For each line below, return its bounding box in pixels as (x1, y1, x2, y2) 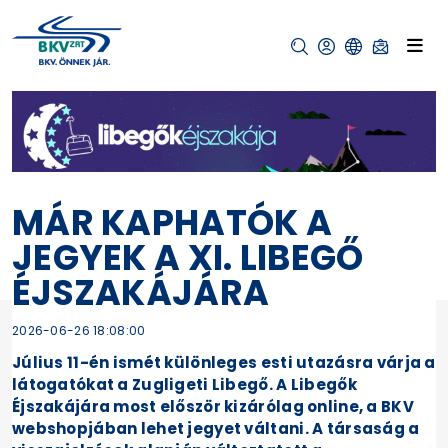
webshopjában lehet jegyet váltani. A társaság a (12, 417, 420, 439)
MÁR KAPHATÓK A (12, 197, 333, 247)
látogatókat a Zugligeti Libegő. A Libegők (12, 373, 357, 395)
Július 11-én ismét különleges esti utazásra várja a (12, 351, 436, 373)
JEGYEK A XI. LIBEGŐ (12, 232, 364, 282)
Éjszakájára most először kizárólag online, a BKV (12, 395, 414, 417)
